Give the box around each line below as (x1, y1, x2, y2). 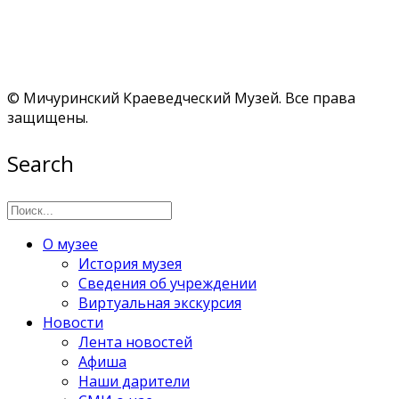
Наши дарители (78, 370, 190, 391)
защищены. (7, 107, 88, 127)
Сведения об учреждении (78, 273, 256, 293)
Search (7, 148, 74, 178)
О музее (43, 233, 98, 254)
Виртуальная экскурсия (78, 292, 241, 313)
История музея (78, 253, 182, 273)
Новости (43, 312, 103, 332)
